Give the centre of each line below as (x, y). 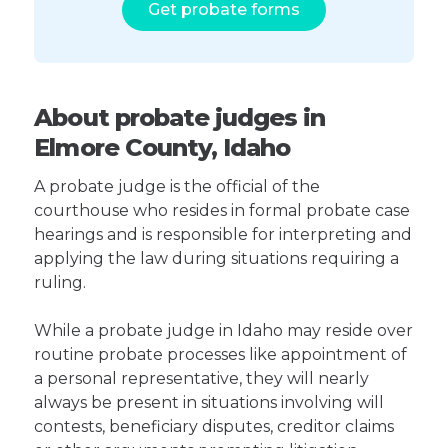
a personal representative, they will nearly (202, 378)
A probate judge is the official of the (177, 186)
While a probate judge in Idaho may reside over (224, 330)
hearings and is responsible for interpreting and (223, 234)
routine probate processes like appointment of (221, 354)
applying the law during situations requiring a (217, 258)
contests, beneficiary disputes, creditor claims (214, 426)
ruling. (60, 282)
